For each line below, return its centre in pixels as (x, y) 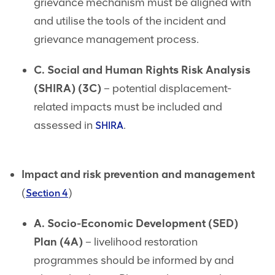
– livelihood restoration (140, 242)
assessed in (64, 126)
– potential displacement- (166, 89)
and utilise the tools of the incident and (130, 21)
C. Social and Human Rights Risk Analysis (142, 70)
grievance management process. (116, 40)
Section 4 (47, 193)
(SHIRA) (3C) (68, 89)
